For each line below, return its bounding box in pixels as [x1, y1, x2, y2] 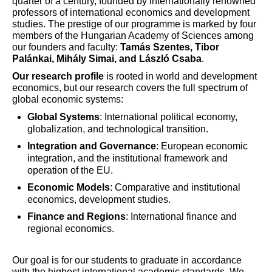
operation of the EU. [27, 165, 113, 175]
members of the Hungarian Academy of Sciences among [12, 30, 254, 41]
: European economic [156, 141, 248, 151]
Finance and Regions [27, 211, 126, 222]
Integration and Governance [27, 141, 156, 151]
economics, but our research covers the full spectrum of [12, 83, 248, 93]
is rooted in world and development [104, 71, 257, 81]
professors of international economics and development [12, 7, 250, 18]
